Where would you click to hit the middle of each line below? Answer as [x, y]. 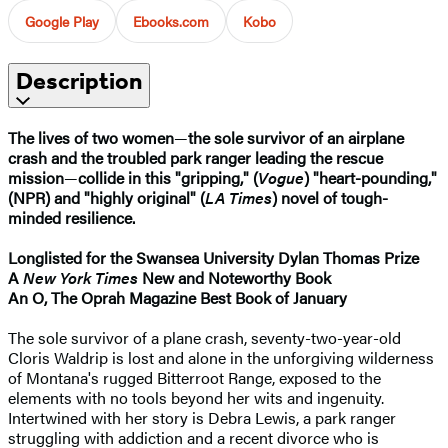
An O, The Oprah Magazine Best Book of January [177, 297]
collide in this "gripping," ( [168, 177]
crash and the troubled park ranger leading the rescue [195, 157]
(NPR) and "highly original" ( [106, 197]
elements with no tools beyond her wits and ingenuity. [196, 397]
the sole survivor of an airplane [296, 137]
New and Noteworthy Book [234, 277]
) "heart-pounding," [370, 177]
